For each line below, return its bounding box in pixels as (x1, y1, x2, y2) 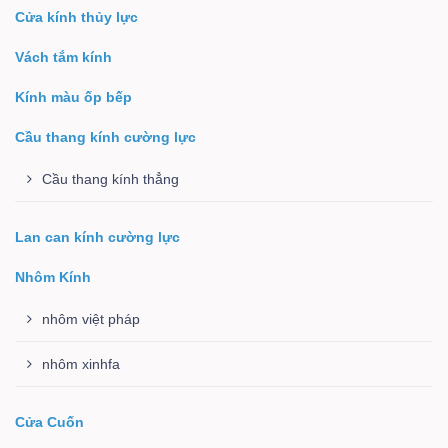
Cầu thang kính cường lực (15, 129, 196, 145)
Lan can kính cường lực (15, 229, 180, 245)
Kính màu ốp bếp (15, 89, 132, 105)
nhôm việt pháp (42, 311, 140, 327)
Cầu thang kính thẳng (42, 171, 179, 187)
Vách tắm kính (15, 49, 112, 65)
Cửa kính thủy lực (15, 9, 138, 25)
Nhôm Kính (15, 269, 91, 285)
